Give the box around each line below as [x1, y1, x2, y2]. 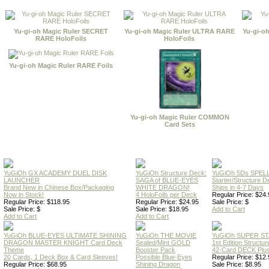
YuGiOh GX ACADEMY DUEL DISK [4, 169, 107, 177]
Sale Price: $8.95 [212, 261, 261, 268]
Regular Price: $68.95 [4, 261, 67, 268]
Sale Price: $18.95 [136, 205, 189, 213]
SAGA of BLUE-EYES [136, 177, 198, 184]
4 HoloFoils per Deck [136, 191, 197, 198]
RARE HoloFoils [35, 35, 86, 42]
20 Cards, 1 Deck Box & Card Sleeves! [4, 253, 118, 261]
